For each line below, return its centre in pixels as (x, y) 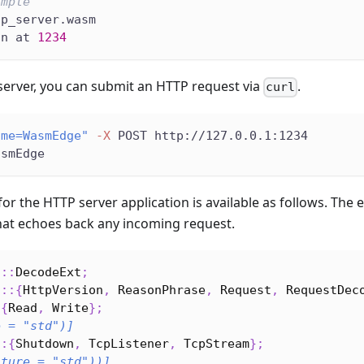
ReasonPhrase (162, 290)
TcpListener (129, 344)
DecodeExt (48, 273)
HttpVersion (63, 290)
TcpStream (217, 344)
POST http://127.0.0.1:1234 (209, 136)
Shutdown (45, 344)
